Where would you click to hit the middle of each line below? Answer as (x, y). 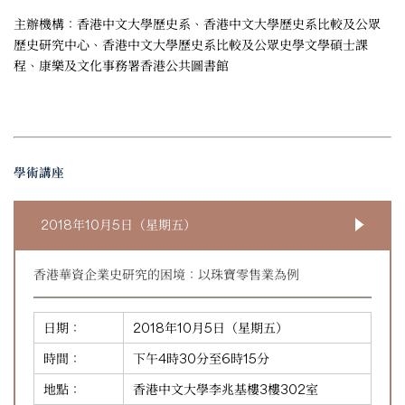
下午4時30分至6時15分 (201, 358)
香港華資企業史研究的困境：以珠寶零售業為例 (166, 274)
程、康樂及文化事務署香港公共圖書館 (121, 65)
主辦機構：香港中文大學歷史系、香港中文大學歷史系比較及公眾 (197, 24)
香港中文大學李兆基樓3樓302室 (226, 389)
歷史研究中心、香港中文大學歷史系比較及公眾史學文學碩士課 (191, 44)
